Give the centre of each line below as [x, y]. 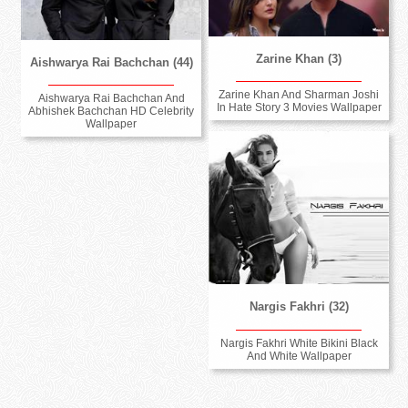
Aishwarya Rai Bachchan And [111, 99]
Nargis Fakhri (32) [299, 307]
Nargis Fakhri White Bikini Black [299, 343]
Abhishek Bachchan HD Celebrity [112, 112]
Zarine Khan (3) [299, 58]
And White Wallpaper [299, 356]
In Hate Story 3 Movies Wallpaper [299, 108]
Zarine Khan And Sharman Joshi [299, 95]
